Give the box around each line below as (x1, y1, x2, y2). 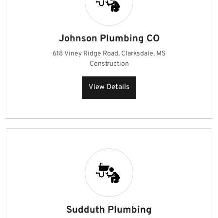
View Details (89, 83, 129, 92)
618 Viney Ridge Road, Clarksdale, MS (53, 50, 165, 58)
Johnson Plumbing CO (58, 33, 160, 45)
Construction (89, 60, 129, 68)
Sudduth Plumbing (66, 204, 152, 217)
